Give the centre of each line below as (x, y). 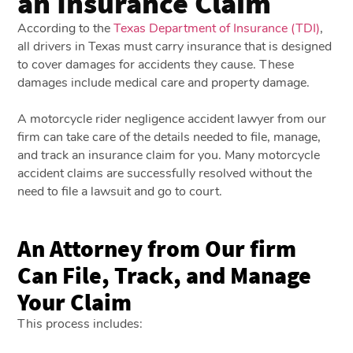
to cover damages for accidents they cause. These (156, 64)
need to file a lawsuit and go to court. (120, 191)
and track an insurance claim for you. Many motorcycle (169, 155)
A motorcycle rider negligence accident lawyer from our (172, 119)
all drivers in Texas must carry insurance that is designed (175, 46)
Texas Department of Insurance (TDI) (217, 28)
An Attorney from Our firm (157, 248)
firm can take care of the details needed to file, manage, (169, 137)
